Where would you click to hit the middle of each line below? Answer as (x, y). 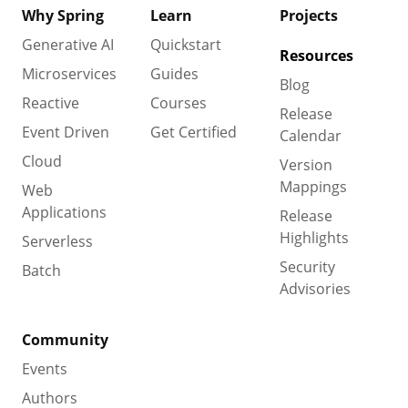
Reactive (51, 102)
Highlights (314, 237)
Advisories (315, 288)
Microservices (69, 73)
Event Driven (66, 132)
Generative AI (68, 44)
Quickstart (186, 44)
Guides (175, 73)
